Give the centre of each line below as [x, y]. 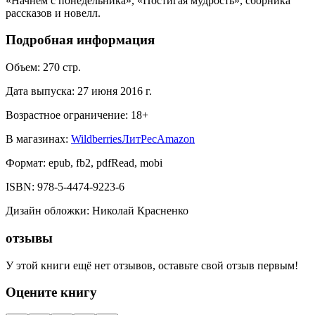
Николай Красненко [140, 211]
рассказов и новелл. [53, 13]
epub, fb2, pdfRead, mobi [105, 163]
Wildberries [96, 139]
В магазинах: [37, 139]
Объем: [23, 67]
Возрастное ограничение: [67, 115]
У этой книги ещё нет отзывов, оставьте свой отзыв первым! [152, 265]
